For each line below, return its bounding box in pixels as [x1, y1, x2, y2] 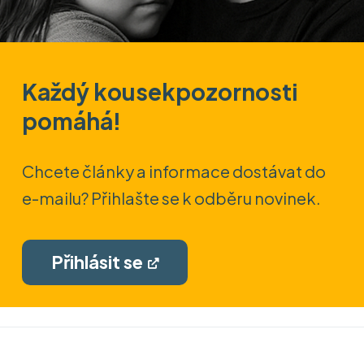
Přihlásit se [51, 250, 143, 274]
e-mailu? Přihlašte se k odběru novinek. [22, 187, 321, 208]
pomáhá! [22, 106, 121, 136]
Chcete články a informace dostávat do [22, 160, 326, 181]
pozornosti [175, 77, 298, 106]
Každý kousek [22, 77, 175, 106]
